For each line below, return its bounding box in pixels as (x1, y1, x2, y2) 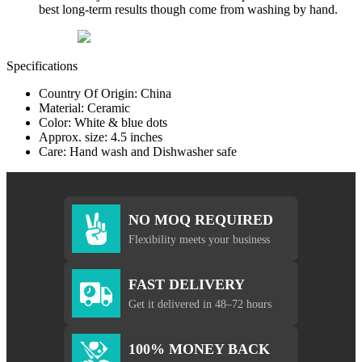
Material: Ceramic (39, 101, 130, 116)
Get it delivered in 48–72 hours (128, 297, 271, 310)
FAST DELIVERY (128, 276, 245, 293)
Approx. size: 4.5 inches (39, 130, 162, 145)
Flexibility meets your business (128, 232, 270, 246)
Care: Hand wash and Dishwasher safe (39, 145, 237, 159)
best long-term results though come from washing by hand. (39, 2, 338, 17)
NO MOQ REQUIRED (128, 211, 273, 228)
